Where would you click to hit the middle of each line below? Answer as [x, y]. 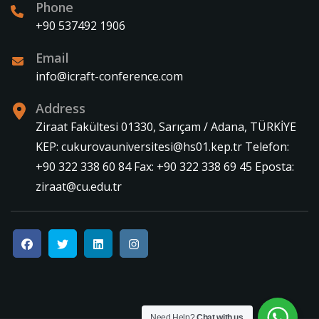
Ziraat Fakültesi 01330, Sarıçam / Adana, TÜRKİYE [166, 126]
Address [61, 108]
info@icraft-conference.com [109, 76]
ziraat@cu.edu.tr [79, 186]
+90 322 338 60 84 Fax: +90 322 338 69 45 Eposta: [165, 166]
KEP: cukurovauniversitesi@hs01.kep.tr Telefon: [162, 146]
